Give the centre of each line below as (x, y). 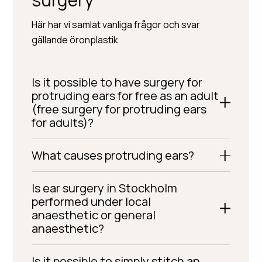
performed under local (92, 201)
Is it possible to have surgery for (117, 82)
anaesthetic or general (94, 215)
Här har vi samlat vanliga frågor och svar (116, 25)
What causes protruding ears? (113, 155)
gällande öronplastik (75, 40)
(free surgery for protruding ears (119, 109)
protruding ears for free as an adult (125, 96)
